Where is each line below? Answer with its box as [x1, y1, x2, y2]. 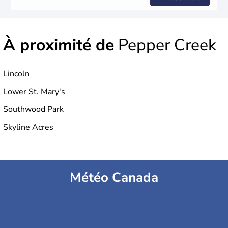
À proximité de [3, 34, 114, 56]
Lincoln [3, 68, 30, 80]
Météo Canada [70, 168, 158, 187]
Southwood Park [3, 104, 64, 116]
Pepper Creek [114, 34, 216, 56]
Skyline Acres [3, 122, 53, 133]
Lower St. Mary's [3, 86, 65, 98]
